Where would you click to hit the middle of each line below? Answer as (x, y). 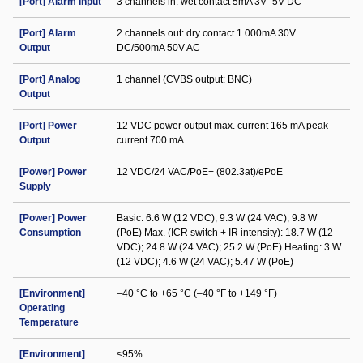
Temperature (49, 322)
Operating (42, 308)
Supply (35, 186)
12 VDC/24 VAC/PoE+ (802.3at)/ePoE (200, 172)
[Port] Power (48, 126)
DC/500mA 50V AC (158, 48)
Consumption (50, 233)
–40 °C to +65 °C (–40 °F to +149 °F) (197, 293)
